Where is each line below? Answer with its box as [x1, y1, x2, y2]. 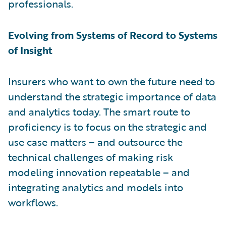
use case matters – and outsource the [8, 134, 183, 149]
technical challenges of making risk [8, 149, 173, 164]
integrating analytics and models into [8, 179, 183, 195]
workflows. [8, 194, 58, 210]
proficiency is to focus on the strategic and [8, 119, 207, 134]
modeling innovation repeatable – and [8, 164, 190, 180]
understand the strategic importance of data [8, 88, 216, 104]
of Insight [8, 42, 52, 58]
